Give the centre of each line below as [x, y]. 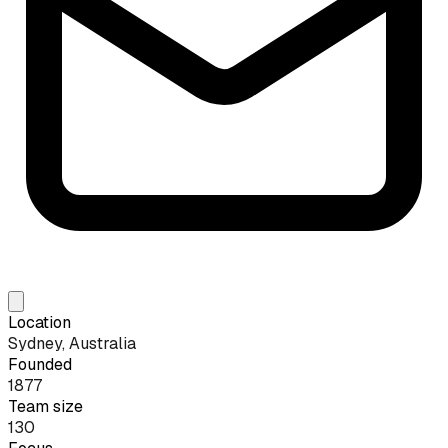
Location [39, 322]
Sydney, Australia [72, 343]
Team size [45, 406]
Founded [40, 364]
